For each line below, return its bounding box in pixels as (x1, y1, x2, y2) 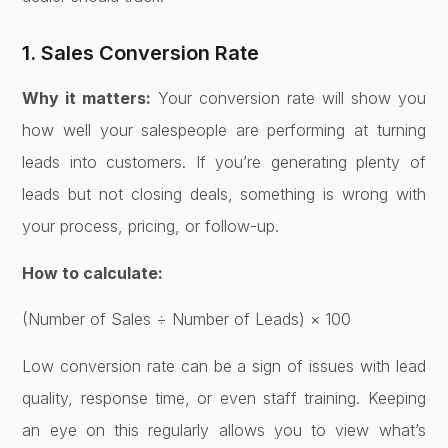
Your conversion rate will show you (151, 88, 426, 109)
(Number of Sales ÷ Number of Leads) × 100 (22, 309, 352, 330)
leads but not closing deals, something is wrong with (22, 184, 426, 205)
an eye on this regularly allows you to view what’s (22, 419, 426, 440)
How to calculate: (22, 262, 164, 283)
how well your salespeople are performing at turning (22, 120, 426, 141)
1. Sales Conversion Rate (22, 41, 260, 66)
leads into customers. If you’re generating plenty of (22, 152, 426, 173)
